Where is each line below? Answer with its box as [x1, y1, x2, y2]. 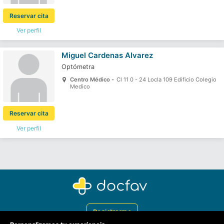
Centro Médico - [69, 75, 115, 83]
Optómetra [61, 63, 94, 71]
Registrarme [92, 208, 131, 215]
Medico [69, 82, 90, 90]
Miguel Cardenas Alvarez [61, 50, 153, 60]
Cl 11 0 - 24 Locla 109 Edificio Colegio [116, 75, 216, 83]
